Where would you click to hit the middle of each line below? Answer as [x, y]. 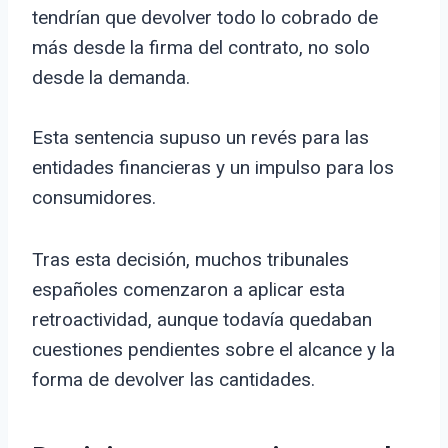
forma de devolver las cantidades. [173, 380]
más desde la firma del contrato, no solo [201, 48]
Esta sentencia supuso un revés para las [200, 138]
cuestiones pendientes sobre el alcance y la [213, 350]
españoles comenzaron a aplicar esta [188, 290]
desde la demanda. [111, 78]
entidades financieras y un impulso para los [213, 168]
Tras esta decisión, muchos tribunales [190, 260]
